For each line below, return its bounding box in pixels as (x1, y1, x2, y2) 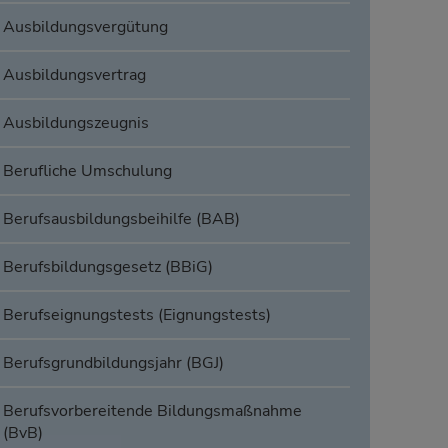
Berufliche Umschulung (2, 160, 172, 183)
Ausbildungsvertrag (2, 64, 146, 87)
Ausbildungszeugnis (2, 112, 149, 135)
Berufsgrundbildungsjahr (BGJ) (2, 352, 224, 375)
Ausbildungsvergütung (2, 16, 168, 39)
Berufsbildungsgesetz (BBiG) (2, 256, 213, 279)
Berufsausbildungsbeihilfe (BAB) (2, 208, 240, 231)
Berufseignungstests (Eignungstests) (2, 304, 271, 327)
